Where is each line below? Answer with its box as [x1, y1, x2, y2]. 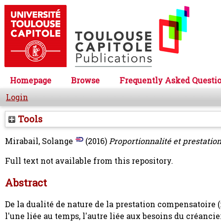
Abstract [5, 175, 47, 190]
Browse [71, 75, 100, 86]
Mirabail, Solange [5, 136, 73, 147]
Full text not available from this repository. [5, 155, 173, 166]
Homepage [10, 75, 51, 86]
